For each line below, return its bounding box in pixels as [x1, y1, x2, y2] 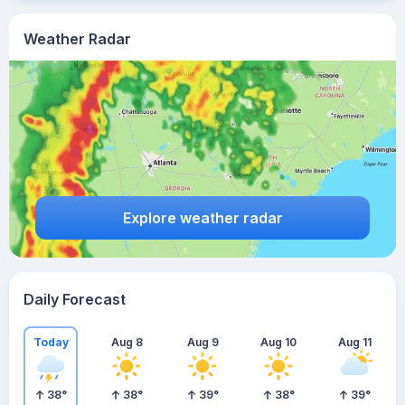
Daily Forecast [24, 290, 126, 308]
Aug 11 [337, 334, 372, 349]
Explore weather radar [122, 208, 283, 227]
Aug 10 [260, 334, 297, 349]
